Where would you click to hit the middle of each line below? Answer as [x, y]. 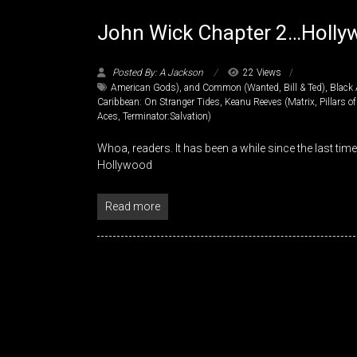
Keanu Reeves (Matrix [270, 102]
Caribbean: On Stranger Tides [159, 102]
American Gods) [145, 88]
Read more [133, 207]
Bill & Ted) [304, 88]
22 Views [262, 73]
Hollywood [125, 165]
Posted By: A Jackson [158, 73]
